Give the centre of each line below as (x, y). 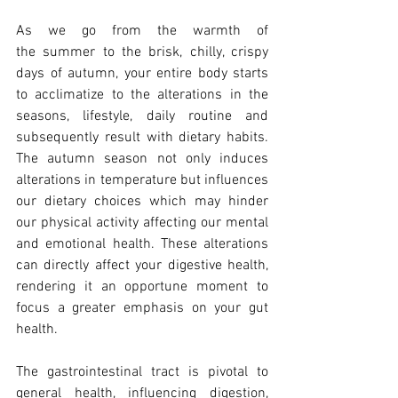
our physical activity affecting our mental (142, 223)
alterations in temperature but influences (142, 181)
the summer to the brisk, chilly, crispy (142, 53)
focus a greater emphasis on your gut (142, 309)
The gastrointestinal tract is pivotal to (142, 373)
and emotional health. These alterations (142, 245)
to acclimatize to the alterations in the (142, 96)
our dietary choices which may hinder (142, 202)
